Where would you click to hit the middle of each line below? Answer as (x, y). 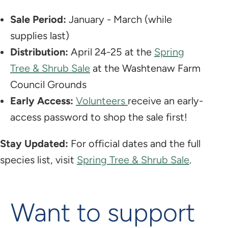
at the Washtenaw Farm (145, 68)
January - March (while (119, 19)
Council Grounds (48, 84)
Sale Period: (38, 19)
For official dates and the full (134, 143)
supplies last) (40, 35)
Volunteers (102, 101)
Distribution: (39, 52)
